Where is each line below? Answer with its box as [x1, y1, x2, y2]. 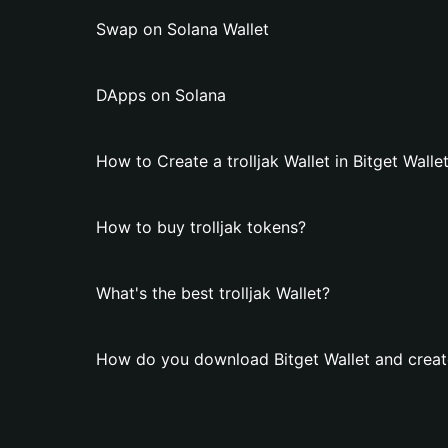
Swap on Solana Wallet [96, 19, 269, 39]
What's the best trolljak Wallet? [96, 283, 330, 303]
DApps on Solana [96, 85, 226, 105]
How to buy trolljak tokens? [96, 217, 306, 237]
